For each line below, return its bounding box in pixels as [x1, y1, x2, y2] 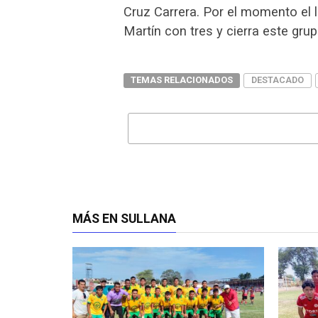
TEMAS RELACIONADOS [131, 75, 233, 85]
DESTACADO [251, 75, 304, 85]
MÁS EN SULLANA [72, 211, 176, 226]
